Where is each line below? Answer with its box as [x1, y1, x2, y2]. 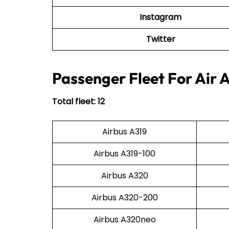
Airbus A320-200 [91, 191, 158, 203]
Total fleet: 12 [52, 95, 105, 107]
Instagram [140, 11, 181, 23]
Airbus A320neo [93, 213, 156, 225]
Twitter [146, 33, 175, 45]
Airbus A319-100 [94, 147, 155, 159]
